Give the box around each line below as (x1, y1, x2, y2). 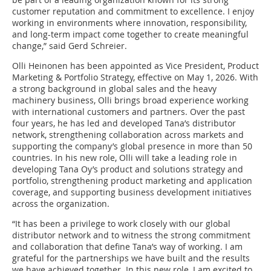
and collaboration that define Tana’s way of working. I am (12, 241, 243, 252)
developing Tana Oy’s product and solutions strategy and (12, 163, 243, 175)
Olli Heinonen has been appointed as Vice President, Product (12, 60, 259, 71)
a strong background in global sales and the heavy (12, 83, 217, 94)
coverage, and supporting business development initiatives (12, 186, 252, 198)
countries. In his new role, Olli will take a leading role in (12, 152, 237, 163)
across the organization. (12, 198, 109, 209)
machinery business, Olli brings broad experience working (12, 94, 249, 106)
